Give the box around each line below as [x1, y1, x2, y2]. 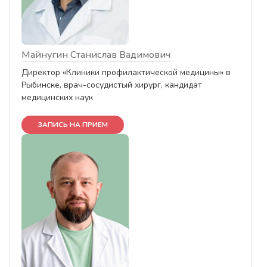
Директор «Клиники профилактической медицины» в [21, 66, 231, 78]
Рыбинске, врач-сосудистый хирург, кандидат [21, 79, 202, 91]
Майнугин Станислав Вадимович [21, 48, 170, 61]
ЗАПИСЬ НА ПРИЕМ [38, 119, 108, 129]
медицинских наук [21, 91, 93, 103]
